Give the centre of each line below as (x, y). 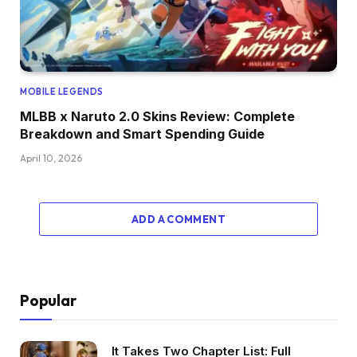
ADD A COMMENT (178, 220)
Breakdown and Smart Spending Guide (142, 134)
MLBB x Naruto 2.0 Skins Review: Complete (157, 117)
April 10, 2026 (51, 159)
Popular (48, 301)
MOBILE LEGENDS (62, 92)
